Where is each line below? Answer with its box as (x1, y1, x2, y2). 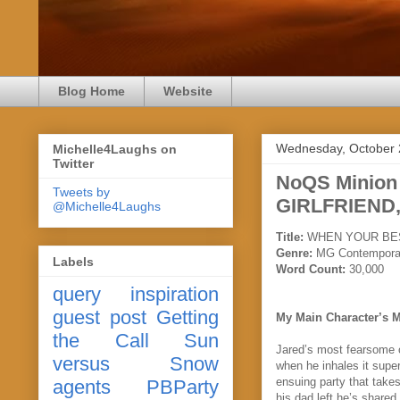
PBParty (146, 375, 219, 398)
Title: (276, 229, 307, 244)
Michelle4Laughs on (53, 142, 177, 157)
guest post (53, 305, 146, 329)
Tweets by (53, 185, 110, 200)
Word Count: (276, 262, 349, 276)
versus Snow (53, 352, 219, 375)
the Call (53, 329, 149, 352)
